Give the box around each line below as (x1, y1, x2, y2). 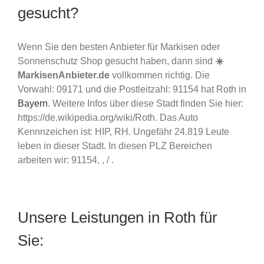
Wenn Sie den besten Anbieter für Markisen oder (18, 41, 220, 52)
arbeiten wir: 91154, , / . (18, 154, 114, 165)
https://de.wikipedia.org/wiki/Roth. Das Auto (18, 112, 198, 123)
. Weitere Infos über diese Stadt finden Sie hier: (48, 98, 243, 108)
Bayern (18, 98, 48, 108)
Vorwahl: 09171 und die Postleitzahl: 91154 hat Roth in (18, 84, 246, 94)
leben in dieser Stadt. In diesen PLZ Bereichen (18, 140, 212, 151)
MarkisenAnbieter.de (18, 70, 110, 80)
